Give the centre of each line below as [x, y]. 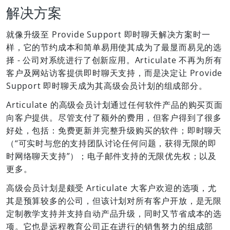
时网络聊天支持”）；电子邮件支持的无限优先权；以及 [111, 156]
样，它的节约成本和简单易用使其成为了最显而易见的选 [114, 47]
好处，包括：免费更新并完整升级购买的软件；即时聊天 [114, 130]
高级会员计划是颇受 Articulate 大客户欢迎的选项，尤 [111, 188]
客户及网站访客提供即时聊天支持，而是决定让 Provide [114, 73]
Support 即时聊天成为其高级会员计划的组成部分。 [107, 86]
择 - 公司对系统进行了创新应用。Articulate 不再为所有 [114, 60]
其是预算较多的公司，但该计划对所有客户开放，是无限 [114, 201]
